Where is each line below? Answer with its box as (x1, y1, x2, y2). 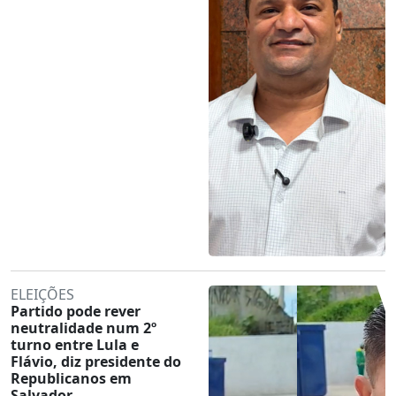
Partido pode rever (11, 301, 141, 321)
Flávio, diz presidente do (11, 351, 181, 371)
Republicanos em (11, 368, 132, 388)
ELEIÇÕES (11, 284, 74, 304)
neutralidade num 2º (11, 317, 156, 338)
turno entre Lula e (11, 334, 139, 354)
